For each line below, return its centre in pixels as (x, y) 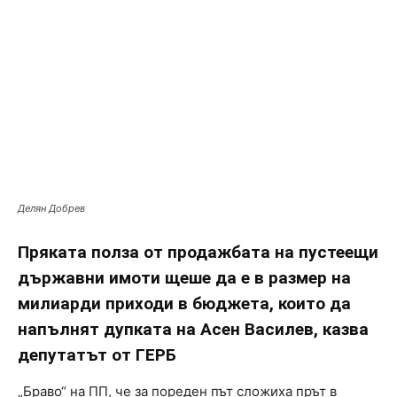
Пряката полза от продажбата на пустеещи (198, 253)
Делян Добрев (51, 209)
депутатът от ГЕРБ (97, 355)
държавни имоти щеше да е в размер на (184, 278)
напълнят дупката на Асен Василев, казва (193, 330)
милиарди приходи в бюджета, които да (184, 304)
